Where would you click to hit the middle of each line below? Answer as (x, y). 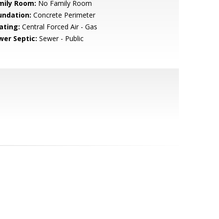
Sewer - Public (60, 38)
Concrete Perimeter (63, 15)
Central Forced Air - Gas (58, 27)
